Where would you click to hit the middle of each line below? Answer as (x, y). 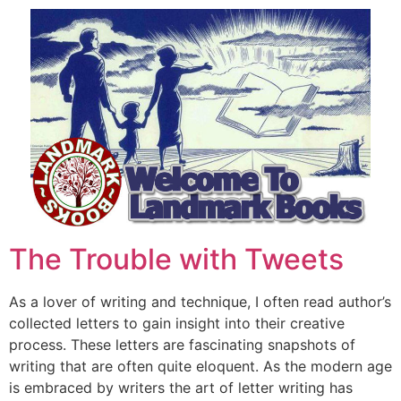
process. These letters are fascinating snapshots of (182, 344)
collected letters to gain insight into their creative (177, 323)
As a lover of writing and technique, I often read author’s (200, 301)
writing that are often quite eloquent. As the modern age (200, 366)
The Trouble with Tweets (176, 259)
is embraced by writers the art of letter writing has (181, 387)
